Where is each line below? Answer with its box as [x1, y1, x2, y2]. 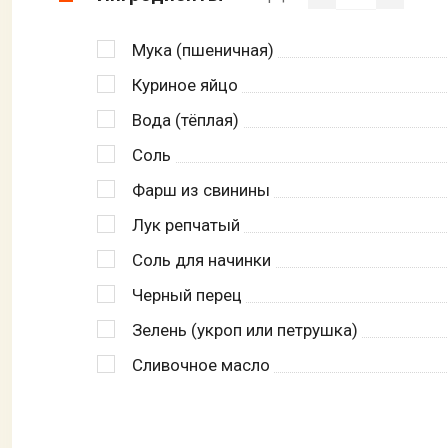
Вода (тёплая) [132, 109, 239, 130]
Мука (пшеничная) [132, 39, 274, 60]
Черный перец [132, 284, 242, 305]
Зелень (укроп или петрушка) [132, 319, 358, 340]
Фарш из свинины [132, 179, 270, 200]
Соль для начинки [132, 249, 271, 270]
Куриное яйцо [132, 74, 238, 95]
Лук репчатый [132, 214, 240, 235]
